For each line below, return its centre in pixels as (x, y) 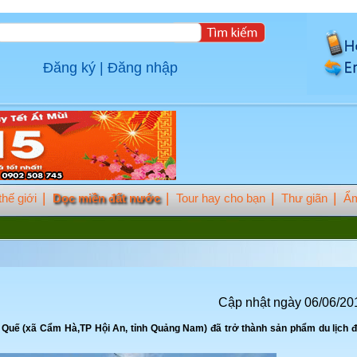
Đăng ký (69, 68)
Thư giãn (304, 198)
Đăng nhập (143, 68)
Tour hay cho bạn (221, 198)
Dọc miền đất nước (106, 198)
